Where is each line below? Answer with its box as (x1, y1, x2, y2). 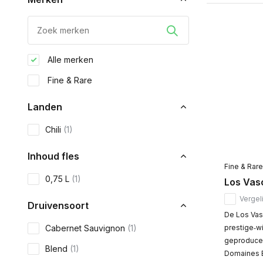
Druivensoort (28, 200, 89, 211)
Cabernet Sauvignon (45, 223, 127, 233)
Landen (28, 101, 62, 113)
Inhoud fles (28, 150, 79, 162)
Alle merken (45, 55, 93, 65)
